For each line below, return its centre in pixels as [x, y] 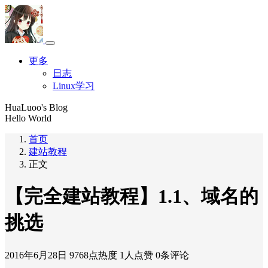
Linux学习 [74, 86]
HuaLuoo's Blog [36, 107]
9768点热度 [93, 255]
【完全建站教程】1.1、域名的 [132, 197]
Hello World [28, 118]
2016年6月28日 [36, 255]
